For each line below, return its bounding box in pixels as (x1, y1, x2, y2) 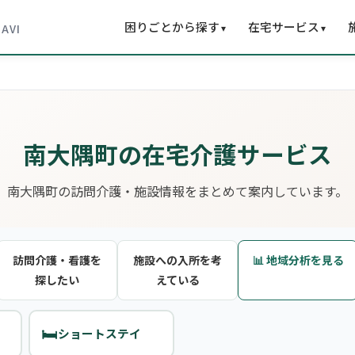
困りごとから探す (124, 18, 219, 35)
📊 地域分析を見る (252, 251, 344, 268)
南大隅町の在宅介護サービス (23, 136, 332, 171)
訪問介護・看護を (13, 251, 101, 268)
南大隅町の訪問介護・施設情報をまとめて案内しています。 (7, 181, 348, 200)
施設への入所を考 (133, 251, 222, 268)
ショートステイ (57, 325, 141, 342)
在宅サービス (248, 18, 319, 35)
